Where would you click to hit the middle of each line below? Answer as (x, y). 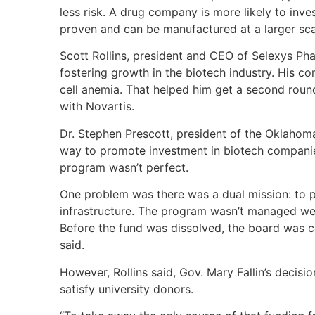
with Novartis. (97, 107)
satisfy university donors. (127, 289)
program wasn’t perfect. (124, 167)
